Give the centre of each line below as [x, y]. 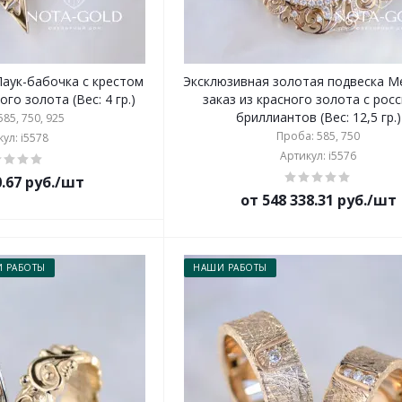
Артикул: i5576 [319, 156]
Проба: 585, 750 [319, 136]
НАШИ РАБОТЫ [230, 267]
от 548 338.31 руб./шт [318, 200]
